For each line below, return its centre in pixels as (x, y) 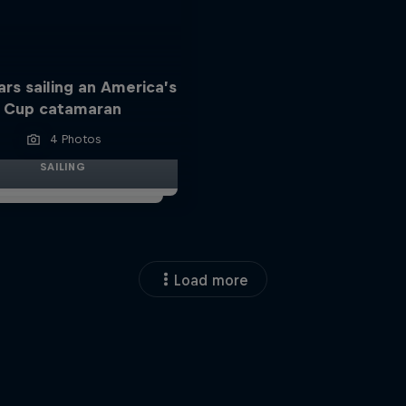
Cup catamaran (62, 109)
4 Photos (75, 140)
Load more (211, 280)
